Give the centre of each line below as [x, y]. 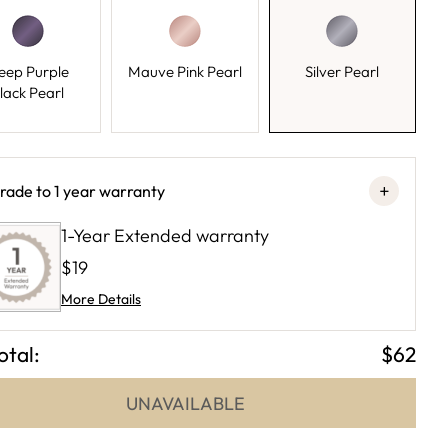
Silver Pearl [342, 71]
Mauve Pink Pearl [184, 71]
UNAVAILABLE [185, 403]
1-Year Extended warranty [165, 235]
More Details [101, 299]
